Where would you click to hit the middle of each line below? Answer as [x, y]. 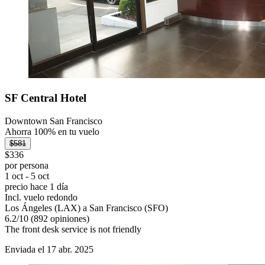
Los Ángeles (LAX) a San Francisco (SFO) [86, 208]
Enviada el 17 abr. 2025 [49, 249]
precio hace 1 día [36, 186]
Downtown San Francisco [54, 121]
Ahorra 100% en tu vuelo [52, 131]
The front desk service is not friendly [73, 229]
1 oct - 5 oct [27, 176]
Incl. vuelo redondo [41, 197]
